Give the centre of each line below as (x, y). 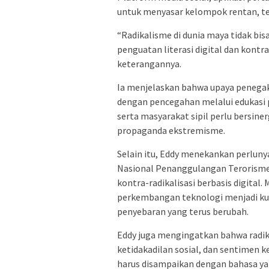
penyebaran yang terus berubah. (183, 211)
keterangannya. (149, 63)
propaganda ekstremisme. (171, 130)
